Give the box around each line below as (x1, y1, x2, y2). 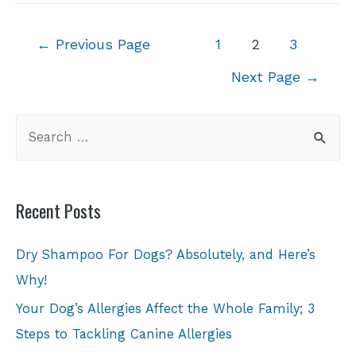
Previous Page (51, 36, 151, 52)
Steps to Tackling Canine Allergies (16, 327, 232, 342)
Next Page (230, 68, 305, 85)
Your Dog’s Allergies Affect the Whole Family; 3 (16, 301, 315, 317)
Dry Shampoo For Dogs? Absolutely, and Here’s (16, 247, 315, 263)
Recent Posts (16, 197, 101, 225)
